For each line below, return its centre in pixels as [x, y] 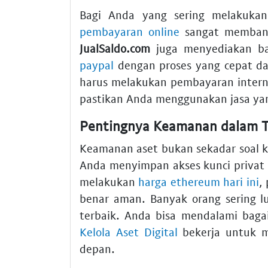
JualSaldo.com [115, 48]
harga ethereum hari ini [199, 182]
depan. [97, 249]
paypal [97, 65]
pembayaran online [130, 31]
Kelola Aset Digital [129, 232]
